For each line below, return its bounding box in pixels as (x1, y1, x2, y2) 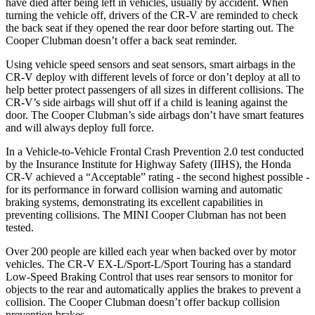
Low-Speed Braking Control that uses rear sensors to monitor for (6, 270, 292, 283)
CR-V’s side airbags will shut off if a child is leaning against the (6, 96, 288, 108)
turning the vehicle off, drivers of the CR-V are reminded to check (6, 8, 298, 21)
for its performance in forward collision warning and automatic (6, 183, 283, 195)
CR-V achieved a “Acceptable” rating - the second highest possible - (6, 170, 309, 183)
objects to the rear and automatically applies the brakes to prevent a (6, 283, 301, 295)
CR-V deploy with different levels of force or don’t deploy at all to (6, 70, 300, 83)
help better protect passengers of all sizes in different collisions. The (6, 83, 304, 96)
